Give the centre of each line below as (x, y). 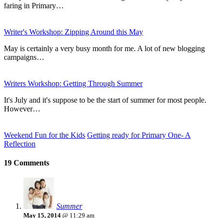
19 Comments (27, 163)
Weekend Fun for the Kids (45, 135)
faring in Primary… (34, 5)
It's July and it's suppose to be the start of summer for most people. (105, 100)
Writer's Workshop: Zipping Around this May (73, 32)
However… (22, 109)
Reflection (20, 144)
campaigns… (24, 57)
